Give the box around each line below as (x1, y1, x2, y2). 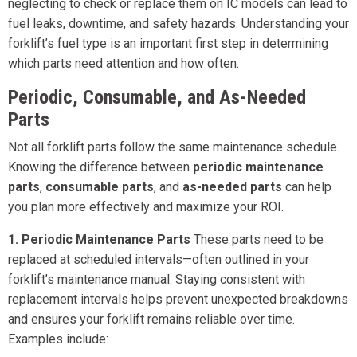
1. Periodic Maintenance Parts (8, 232, 190, 248)
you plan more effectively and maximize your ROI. (8, 199, 284, 215)
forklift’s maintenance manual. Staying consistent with (8, 272, 305, 288)
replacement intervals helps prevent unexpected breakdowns (8, 292, 348, 308)
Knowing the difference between (8, 159, 193, 175)
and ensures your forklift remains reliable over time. (8, 312, 295, 328)
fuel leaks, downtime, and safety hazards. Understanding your (8, 16, 349, 32)
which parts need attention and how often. (8, 56, 239, 72)
